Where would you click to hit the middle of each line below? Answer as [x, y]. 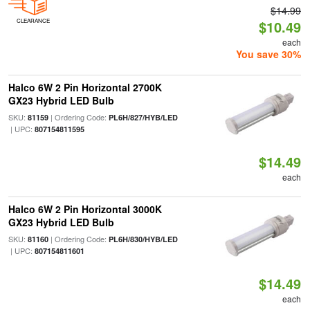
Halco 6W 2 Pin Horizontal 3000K [85, 209]
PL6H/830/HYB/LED [143, 239]
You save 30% [269, 54]
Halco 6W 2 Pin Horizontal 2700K [85, 87]
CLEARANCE [33, 20]
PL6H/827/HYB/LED [143, 117]
